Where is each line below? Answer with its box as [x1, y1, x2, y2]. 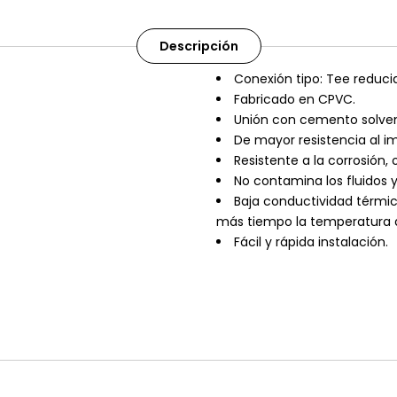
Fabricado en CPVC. [234, 90, 355, 108]
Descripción [160, 37, 238, 55]
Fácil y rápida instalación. [234, 233, 388, 251]
